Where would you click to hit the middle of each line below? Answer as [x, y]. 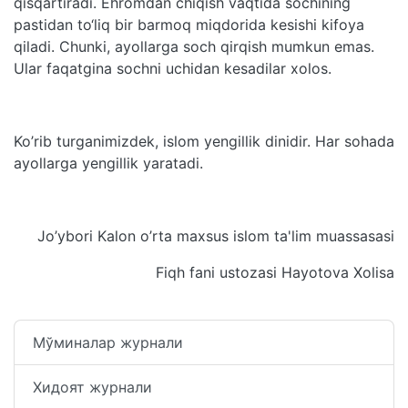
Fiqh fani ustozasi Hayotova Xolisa [275, 272]
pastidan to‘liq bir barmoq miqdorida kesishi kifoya [189, 24]
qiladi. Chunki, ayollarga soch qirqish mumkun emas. [194, 46]
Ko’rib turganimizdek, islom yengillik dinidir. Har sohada [204, 141]
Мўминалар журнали [108, 342]
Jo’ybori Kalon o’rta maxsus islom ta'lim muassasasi [216, 235]
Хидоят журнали [92, 387]
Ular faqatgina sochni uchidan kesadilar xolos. [175, 68]
